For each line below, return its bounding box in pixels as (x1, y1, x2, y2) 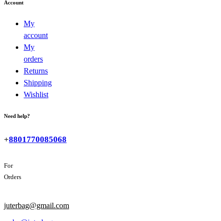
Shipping (24, 78, 52, 87)
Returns (24, 66, 48, 75)
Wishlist (24, 90, 48, 99)
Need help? (4, 112, 30, 119)
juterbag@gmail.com (4, 201, 69, 210)
